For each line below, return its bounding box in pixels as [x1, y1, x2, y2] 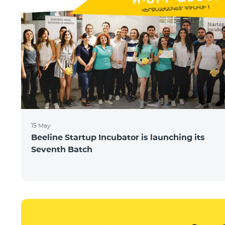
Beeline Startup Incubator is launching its [31, 133, 205, 142]
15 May [31, 122, 51, 129]
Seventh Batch [31, 145, 92, 154]
